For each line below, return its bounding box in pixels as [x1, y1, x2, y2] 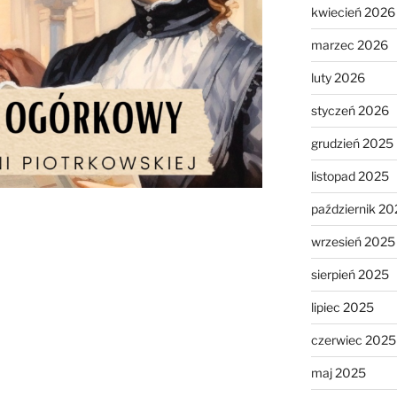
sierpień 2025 [310, 266, 389, 282]
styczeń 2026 [310, 102, 389, 118]
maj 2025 [310, 364, 366, 380]
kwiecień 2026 [310, 4, 395, 19]
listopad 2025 [310, 167, 389, 183]
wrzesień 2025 [310, 233, 395, 249]
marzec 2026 [310, 36, 388, 52]
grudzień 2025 [310, 135, 393, 151]
